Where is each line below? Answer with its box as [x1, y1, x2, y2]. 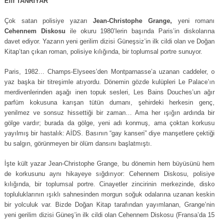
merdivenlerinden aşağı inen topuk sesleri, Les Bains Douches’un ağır [4, 88, 215, 96]
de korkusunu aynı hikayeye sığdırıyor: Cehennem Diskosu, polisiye [4, 170, 215, 177]
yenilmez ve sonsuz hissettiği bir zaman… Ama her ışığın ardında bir [4, 109, 215, 116]
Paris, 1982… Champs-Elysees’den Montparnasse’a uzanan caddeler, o [4, 68, 215, 75]
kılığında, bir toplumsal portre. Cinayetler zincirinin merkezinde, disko [4, 180, 215, 188]
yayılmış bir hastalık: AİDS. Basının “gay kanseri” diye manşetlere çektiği [4, 130, 215, 137]
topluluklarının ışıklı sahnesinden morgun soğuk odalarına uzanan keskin [4, 191, 215, 198]
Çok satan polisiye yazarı [4, 17, 93, 24]
